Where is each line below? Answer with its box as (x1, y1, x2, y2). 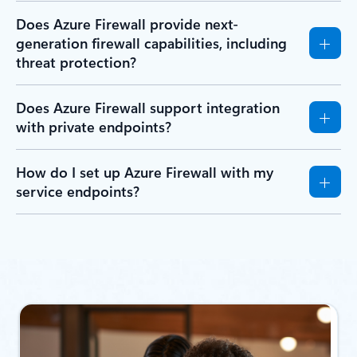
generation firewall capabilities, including (16, 33, 287, 53)
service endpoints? (16, 182, 139, 202)
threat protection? (16, 53, 136, 73)
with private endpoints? (16, 117, 171, 137)
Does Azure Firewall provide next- (16, 14, 238, 34)
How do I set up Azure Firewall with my (16, 163, 273, 182)
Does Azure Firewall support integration (16, 98, 280, 118)
